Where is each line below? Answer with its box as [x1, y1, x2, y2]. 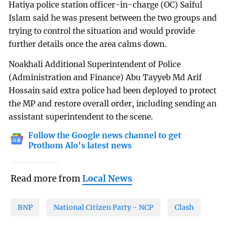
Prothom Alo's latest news [28, 141, 132, 151]
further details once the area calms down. [9, 39, 167, 49]
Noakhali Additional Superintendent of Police [9, 60, 181, 70]
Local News [82, 173, 132, 185]
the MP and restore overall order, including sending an [9, 99, 217, 109]
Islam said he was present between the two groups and [9, 13, 217, 23]
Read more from [10, 173, 82, 185]
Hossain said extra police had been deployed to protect [9, 86, 217, 96]
